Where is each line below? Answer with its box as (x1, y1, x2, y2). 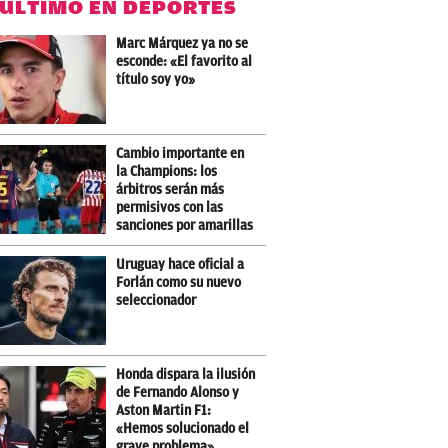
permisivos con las (116, 200, 224, 215)
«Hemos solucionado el (116, 421, 250, 436)
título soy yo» (116, 72, 196, 87)
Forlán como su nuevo (116, 275, 242, 290)
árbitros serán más (116, 182, 225, 197)
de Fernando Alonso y (116, 385, 240, 400)
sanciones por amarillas (116, 218, 254, 233)
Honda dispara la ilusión (116, 367, 256, 382)
